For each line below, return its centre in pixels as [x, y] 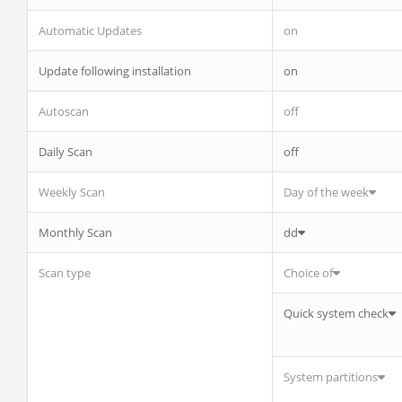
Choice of [308, 273]
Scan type [65, 273]
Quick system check [336, 313]
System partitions [331, 377]
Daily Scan [66, 152]
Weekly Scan [72, 192]
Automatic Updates [90, 31]
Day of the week [326, 192]
